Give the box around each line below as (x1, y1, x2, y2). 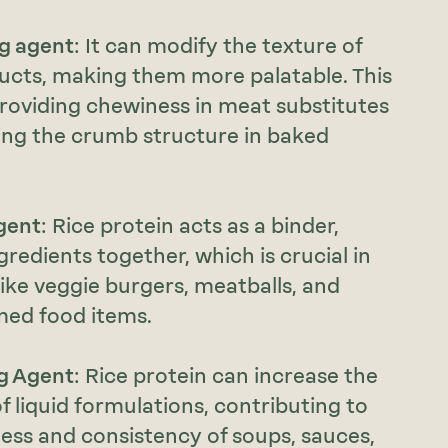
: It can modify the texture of (74, 34, 363, 59)
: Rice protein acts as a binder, (41, 214, 340, 239)
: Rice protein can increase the (74, 364, 379, 389)
